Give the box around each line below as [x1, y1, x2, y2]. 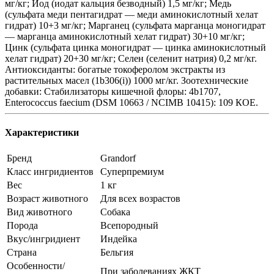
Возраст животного [7, 193, 88, 204]
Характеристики [5, 127, 79, 138]
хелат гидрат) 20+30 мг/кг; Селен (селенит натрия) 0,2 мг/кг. [5, 53, 257, 64]
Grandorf [100, 153, 136, 164]
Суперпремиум [100, 166, 164, 177]
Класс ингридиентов [7, 166, 94, 177]
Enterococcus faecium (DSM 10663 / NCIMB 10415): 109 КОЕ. [5, 97, 258, 108]
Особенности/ [7, 261, 65, 272]
